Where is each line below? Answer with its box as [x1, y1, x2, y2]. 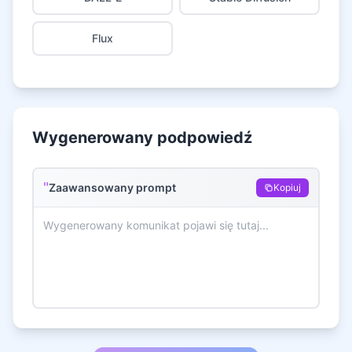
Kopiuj [273, 181, 301, 193]
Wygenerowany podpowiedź [32, 128, 252, 147]
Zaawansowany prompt [49, 181, 176, 194]
